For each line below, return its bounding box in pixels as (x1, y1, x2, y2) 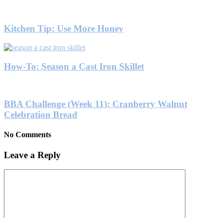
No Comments (4, 130, 51, 139)
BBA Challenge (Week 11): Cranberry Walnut (4, 99, 187, 109)
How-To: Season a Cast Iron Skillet (4, 61, 144, 72)
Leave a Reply (4, 149, 61, 160)
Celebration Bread (4, 109, 77, 120)
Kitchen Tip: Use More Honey (4, 23, 124, 34)
